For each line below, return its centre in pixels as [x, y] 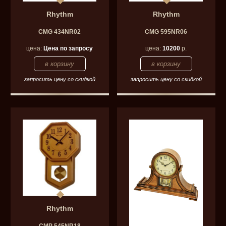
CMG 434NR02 [60, 32]
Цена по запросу [68, 49]
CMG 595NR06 [166, 32]
